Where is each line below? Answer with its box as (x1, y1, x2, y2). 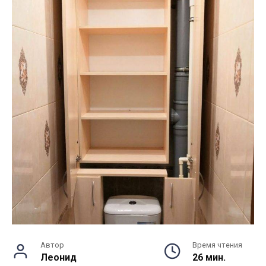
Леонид (40, 251, 77, 263)
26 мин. (192, 251, 226, 263)
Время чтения (192, 240, 242, 249)
